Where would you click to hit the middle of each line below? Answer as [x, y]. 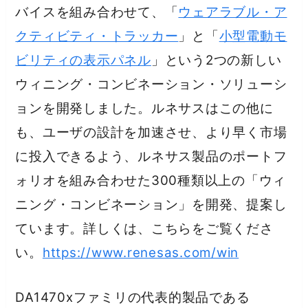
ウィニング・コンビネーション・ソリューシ [151, 84]
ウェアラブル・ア [233, 12]
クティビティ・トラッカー [97, 36]
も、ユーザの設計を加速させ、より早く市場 [151, 132]
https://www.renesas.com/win [141, 252]
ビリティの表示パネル [83, 60]
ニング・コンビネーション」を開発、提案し [151, 204]
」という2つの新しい [216, 60]
